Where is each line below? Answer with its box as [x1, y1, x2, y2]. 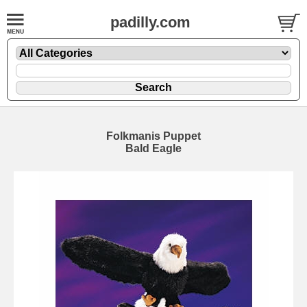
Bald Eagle [125, 142, 182, 154]
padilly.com [110, 14, 191, 31]
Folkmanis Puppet [106, 130, 201, 142]
